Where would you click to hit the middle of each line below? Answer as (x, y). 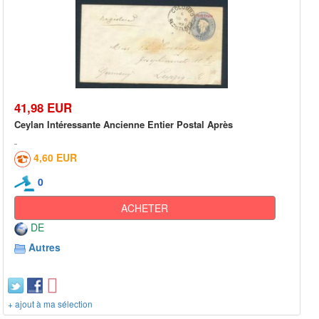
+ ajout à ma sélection (50, 304)
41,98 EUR (43, 108)
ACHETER (145, 208)
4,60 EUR (55, 158)
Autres (45, 247)
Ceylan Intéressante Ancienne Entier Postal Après (124, 125)
